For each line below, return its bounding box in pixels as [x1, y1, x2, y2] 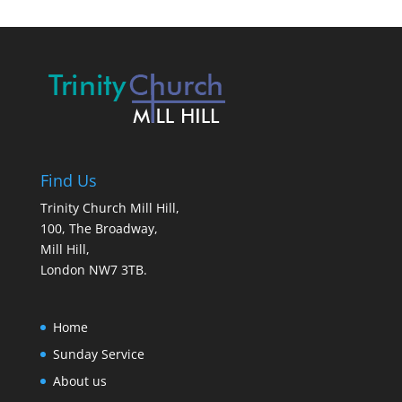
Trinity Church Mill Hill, [39, 198, 179, 216]
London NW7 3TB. [39, 260, 147, 278]
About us [52, 372, 107, 390]
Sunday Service [52, 345, 144, 363]
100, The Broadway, [39, 219, 158, 237]
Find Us [39, 169, 97, 191]
